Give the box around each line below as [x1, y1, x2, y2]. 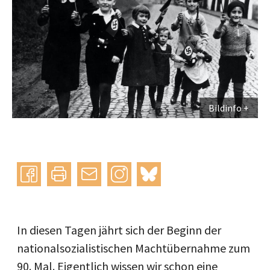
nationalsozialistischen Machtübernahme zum [17, 240, 250, 256]
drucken [47, 195, 74, 204]
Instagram [107, 166, 160, 181]
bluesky [137, 166, 176, 181]
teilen [17, 195, 35, 204]
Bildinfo [209, 102, 242, 114]
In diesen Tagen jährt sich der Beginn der [17, 222, 221, 237]
